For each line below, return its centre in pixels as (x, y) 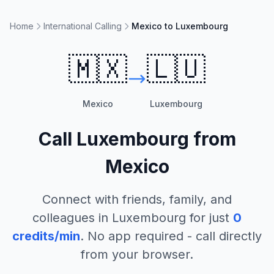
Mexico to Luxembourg (180, 26)
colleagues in (72, 218)
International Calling (83, 26)
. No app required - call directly (171, 236)
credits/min (46, 236)
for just (208, 218)
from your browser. (137, 254)
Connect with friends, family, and (137, 199)
